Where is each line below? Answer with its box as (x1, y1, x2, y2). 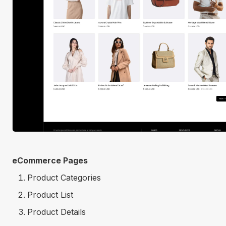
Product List (27, 189, 73, 200)
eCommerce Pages (12, 155, 88, 165)
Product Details (27, 206, 86, 217)
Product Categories (27, 172, 101, 183)
